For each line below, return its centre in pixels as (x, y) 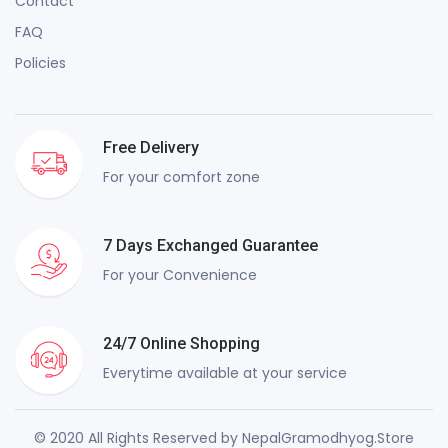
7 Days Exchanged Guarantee (210, 246)
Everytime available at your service (225, 373)
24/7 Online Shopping (181, 344)
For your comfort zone (181, 177)
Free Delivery (151, 148)
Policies (40, 62)
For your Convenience (180, 275)
